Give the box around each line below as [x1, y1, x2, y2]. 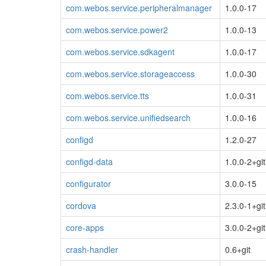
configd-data [66, 155, 113, 167]
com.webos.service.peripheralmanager [66, 1, 212, 14]
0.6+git [225, 243, 251, 255]
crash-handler [66, 243, 118, 255]
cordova [66, 199, 96, 211]
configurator [66, 177, 111, 189]
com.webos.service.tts [66, 89, 149, 102]
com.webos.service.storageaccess [66, 67, 195, 80]
